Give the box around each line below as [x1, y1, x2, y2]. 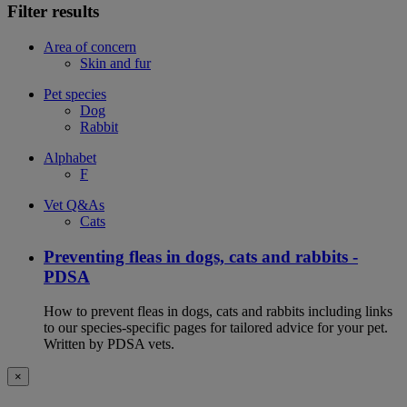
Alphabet [44, 149, 96, 165]
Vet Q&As [44, 196, 104, 213]
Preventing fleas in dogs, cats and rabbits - [44, 246, 358, 266]
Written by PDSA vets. [44, 336, 174, 352]
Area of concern [44, 38, 136, 55]
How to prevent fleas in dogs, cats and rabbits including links [44, 303, 392, 320]
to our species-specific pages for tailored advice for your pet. [44, 320, 388, 336]
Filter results [7, 2, 99, 22]
